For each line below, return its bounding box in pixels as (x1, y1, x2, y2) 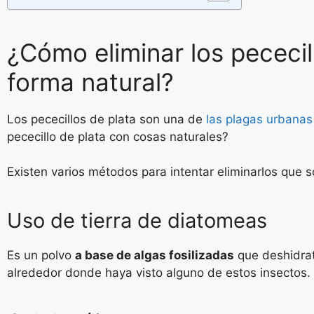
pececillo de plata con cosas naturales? (7, 129, 232, 144)
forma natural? (7, 67, 174, 97)
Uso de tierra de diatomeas (7, 208, 267, 233)
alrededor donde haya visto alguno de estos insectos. (7, 266, 310, 280)
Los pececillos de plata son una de (7, 111, 206, 126)
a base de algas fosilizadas (75, 248, 234, 262)
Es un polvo (7, 248, 75, 262)
